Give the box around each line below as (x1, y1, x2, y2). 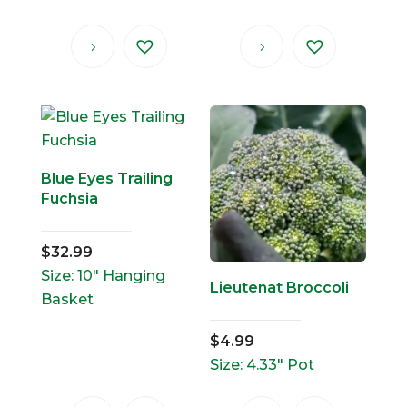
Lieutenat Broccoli (210, 279, 350, 297)
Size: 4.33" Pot (210, 356, 315, 374)
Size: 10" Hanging (40, 267, 165, 285)
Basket (40, 291, 94, 309)
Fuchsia (40, 190, 98, 208)
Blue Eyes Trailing (40, 170, 173, 188)
